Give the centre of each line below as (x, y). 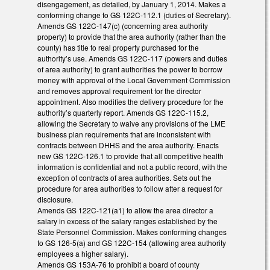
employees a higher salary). (83, 253)
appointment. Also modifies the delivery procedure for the (130, 101)
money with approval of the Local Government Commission (134, 80)
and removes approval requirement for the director (119, 90)
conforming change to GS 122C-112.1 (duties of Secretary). (134, 14)
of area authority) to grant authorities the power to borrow (130, 69)
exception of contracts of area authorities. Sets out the (124, 177)
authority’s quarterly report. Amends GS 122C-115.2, (123, 112)
